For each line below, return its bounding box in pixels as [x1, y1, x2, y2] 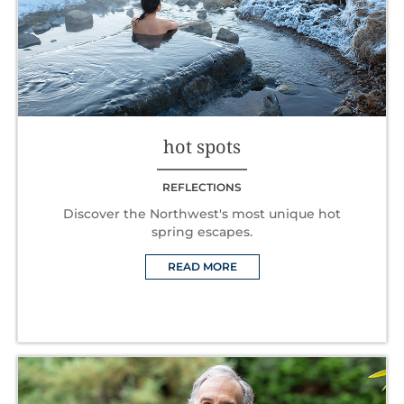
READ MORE [167, 259, 237, 273]
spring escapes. [151, 223, 252, 240]
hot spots [163, 133, 241, 159]
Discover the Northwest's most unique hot [63, 205, 341, 222]
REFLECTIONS [162, 179, 242, 194]
